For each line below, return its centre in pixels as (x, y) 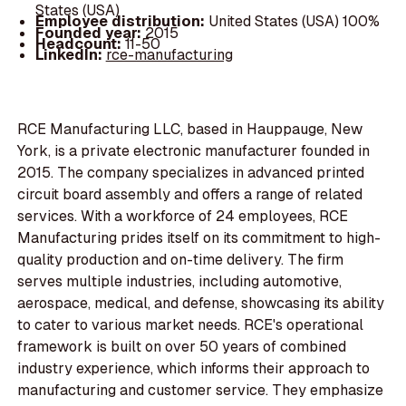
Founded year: (90, 33)
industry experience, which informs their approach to (194, 369)
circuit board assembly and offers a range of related (190, 195)
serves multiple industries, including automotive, (180, 282)
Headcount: (80, 43)
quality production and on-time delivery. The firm (181, 260)
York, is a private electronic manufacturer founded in (194, 151)
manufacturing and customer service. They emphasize (201, 391)
